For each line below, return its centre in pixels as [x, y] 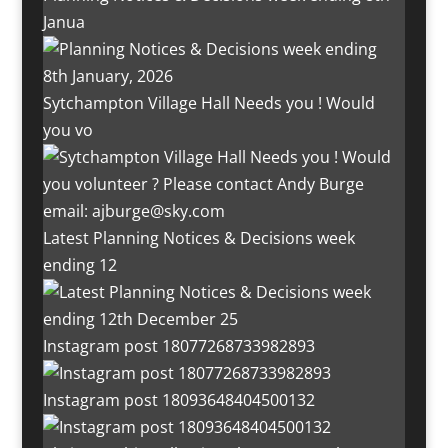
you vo [67, 130]
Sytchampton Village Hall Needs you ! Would [208, 103]
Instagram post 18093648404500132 [178, 400]
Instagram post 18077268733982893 [178, 346]
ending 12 [79, 265]
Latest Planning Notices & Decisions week [198, 238]
